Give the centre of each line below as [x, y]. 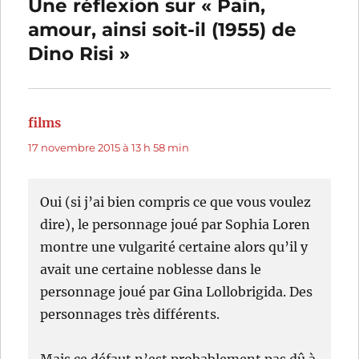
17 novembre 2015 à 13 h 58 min [109, 147]
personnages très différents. [130, 314]
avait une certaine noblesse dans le [151, 269]
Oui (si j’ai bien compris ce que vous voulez [176, 202]
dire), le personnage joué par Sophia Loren [175, 224]
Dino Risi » [79, 53]
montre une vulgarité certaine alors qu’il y [174, 246]
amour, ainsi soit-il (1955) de [163, 29]
